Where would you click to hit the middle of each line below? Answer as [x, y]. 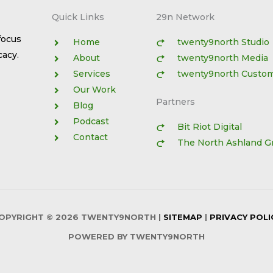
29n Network [185, 17]
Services [92, 74]
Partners [175, 102]
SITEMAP [183, 217]
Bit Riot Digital [209, 127]
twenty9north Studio [223, 42]
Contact [91, 137]
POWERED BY [99, 237]
